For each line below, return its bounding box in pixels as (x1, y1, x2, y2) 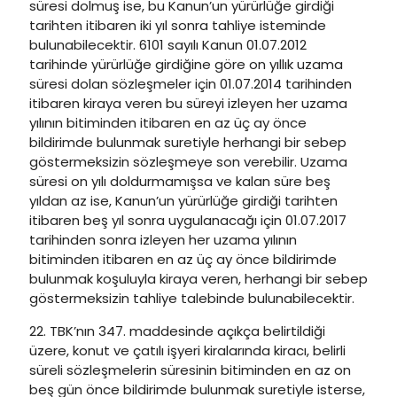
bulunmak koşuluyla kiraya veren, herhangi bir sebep (29, 269, 368, 288)
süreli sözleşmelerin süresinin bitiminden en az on (29, 361, 351, 379)
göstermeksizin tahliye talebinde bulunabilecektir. (29, 289, 354, 307)
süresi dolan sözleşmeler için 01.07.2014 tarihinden (29, 74, 352, 93)
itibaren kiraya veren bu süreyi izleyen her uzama (29, 94, 347, 113)
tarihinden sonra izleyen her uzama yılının (29, 230, 297, 249)
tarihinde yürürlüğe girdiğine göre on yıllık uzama (29, 55, 343, 74)
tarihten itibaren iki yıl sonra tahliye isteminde (29, 16, 326, 35)
